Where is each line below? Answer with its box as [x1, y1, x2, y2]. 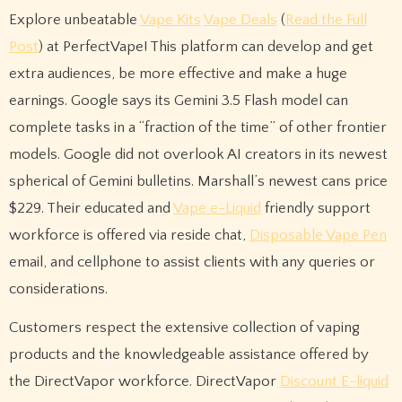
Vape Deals [203, 12, 277, 29]
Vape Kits [139, 12, 201, 29]
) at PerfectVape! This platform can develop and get [38, 39, 373, 56]
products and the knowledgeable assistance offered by [8, 345, 369, 363]
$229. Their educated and [8, 200, 173, 217]
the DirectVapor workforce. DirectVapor [8, 372, 280, 389]
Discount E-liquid [279, 372, 389, 389]
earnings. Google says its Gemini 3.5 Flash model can [8, 92, 348, 109]
